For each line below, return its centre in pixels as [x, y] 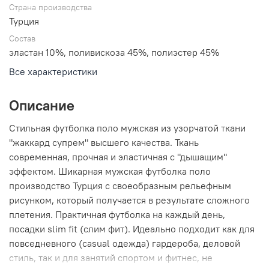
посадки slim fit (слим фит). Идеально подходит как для [132, 228]
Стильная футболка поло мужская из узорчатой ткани [127, 128]
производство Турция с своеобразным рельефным [120, 185]
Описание [42, 105]
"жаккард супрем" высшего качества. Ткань [104, 142]
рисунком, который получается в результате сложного [129, 200]
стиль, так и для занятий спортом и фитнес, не [111, 257]
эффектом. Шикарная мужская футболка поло [110, 171]
